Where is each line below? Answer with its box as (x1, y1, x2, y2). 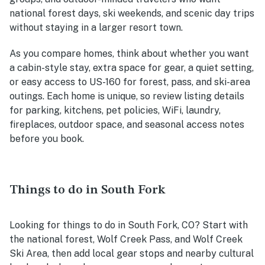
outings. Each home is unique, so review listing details (9, 90, 244, 102)
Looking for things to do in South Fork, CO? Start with (9, 219, 248, 231)
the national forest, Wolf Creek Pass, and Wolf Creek (9, 233, 243, 245)
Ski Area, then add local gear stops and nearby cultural (9, 247, 254, 259)
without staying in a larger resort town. (9, 21, 183, 33)
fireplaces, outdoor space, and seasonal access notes (9, 118, 244, 130)
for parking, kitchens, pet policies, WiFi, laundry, (9, 104, 221, 116)
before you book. (9, 132, 84, 144)
